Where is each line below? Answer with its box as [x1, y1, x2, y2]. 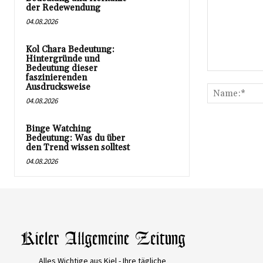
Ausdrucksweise [26, 82, 90, 93]
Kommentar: [206, 72, 252, 82]
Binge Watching [26, 123, 91, 135]
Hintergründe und [26, 53, 100, 65]
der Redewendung [26, 2, 100, 14]
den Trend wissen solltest [26, 142, 130, 154]
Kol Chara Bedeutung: [26, 44, 114, 56]
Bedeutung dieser [26, 63, 97, 75]
